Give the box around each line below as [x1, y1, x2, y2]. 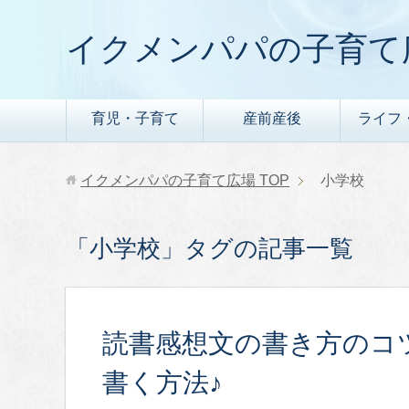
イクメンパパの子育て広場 [80, 173, 256, 188]
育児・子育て [90, 110, 179, 127]
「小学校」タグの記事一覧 [66, 236, 353, 261]
